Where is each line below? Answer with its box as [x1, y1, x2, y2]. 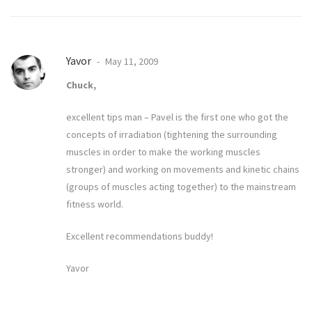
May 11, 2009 [103, 55, 158, 68]
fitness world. [66, 198, 123, 211]
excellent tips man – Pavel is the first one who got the [66, 111, 288, 124]
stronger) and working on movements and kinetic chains [66, 163, 299, 176]
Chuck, [66, 79, 96, 92]
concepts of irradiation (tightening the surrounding [66, 128, 277, 141]
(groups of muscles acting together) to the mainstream [66, 180, 296, 194]
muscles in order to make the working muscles [66, 146, 260, 159]
